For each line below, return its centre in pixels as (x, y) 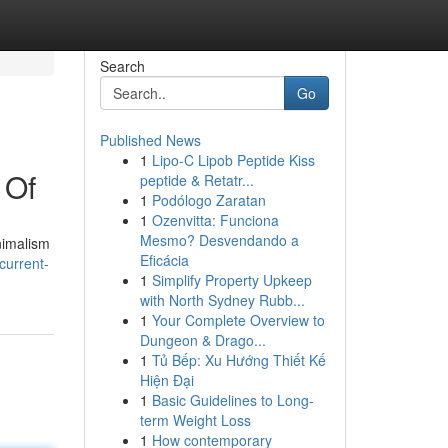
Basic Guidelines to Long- (232, 400)
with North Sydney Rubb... (222, 300)
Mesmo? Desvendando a (219, 240)
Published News (150, 140)
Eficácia (164, 260)
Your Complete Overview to (238, 320)
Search (122, 66)
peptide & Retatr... (196, 180)
